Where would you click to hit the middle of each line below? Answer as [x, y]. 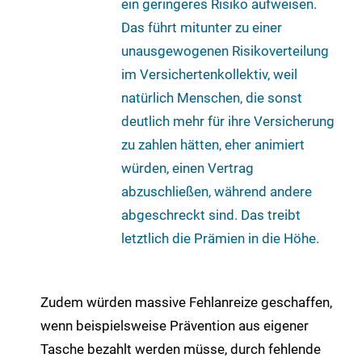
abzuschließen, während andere [217, 191]
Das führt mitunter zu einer [202, 27]
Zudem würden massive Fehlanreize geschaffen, [186, 303]
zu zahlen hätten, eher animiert [213, 144]
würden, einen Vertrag [187, 168]
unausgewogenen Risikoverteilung [225, 51]
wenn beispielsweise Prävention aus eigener [175, 326]
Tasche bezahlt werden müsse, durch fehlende [181, 349]
